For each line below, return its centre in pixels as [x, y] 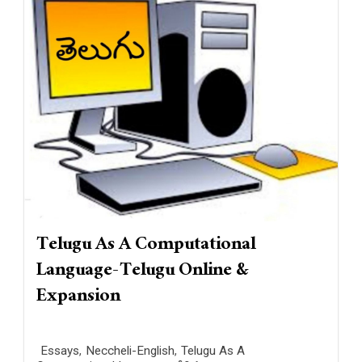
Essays [60, 351]
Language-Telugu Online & [142, 272]
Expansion [78, 298]
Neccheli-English [130, 351]
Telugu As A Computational [146, 246]
